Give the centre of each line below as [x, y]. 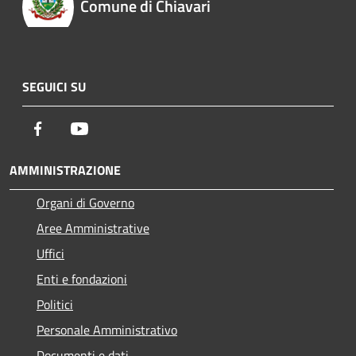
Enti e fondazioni [82, 279]
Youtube [110, 128]
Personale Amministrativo [107, 329]
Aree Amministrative [93, 228]
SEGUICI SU [54, 86]
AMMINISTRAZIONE [65, 170]
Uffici [50, 253]
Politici [55, 304]
